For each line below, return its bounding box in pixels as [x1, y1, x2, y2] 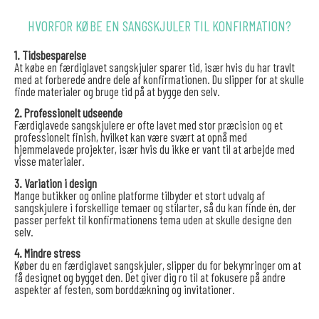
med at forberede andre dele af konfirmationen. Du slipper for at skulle [14, 71, 304, 86]
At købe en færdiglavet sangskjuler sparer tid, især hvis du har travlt [14, 59, 295, 74]
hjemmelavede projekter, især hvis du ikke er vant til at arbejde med [14, 142, 295, 157]
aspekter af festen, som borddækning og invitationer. [14, 282, 235, 297]
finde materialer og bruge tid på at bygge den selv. [14, 83, 220, 98]
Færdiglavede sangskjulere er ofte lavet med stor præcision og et [14, 117, 283, 132]
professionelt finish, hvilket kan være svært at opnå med [14, 130, 247, 145]
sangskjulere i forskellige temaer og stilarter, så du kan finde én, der [14, 199, 296, 214]
